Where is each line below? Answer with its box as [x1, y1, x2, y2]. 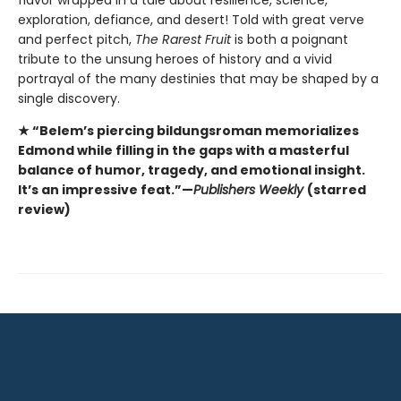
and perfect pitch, [18, 30, 135, 48]
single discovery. [18, 89, 120, 107]
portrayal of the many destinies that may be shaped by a [18, 69, 379, 88]
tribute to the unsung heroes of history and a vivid [18, 49, 332, 68]
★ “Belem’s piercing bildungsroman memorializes [18, 121, 359, 140]
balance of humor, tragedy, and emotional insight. [18, 160, 365, 179]
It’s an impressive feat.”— [18, 180, 193, 199]
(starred [307, 180, 366, 199]
